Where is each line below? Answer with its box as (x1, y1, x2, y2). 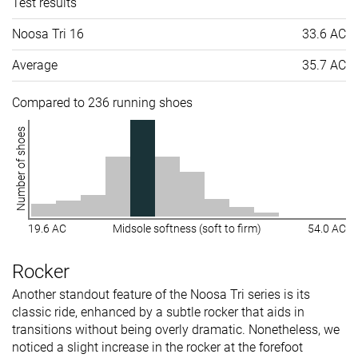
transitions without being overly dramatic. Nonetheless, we (12, 322, 340, 338)
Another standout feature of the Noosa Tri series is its (12, 287, 310, 303)
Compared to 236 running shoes (12, 95, 193, 111)
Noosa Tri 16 (12, 26, 84, 42)
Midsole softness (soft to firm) (113, 222, 261, 236)
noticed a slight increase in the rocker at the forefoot (12, 340, 303, 356)
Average (12, 58, 58, 74)
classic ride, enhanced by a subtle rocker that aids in (12, 304, 304, 320)
